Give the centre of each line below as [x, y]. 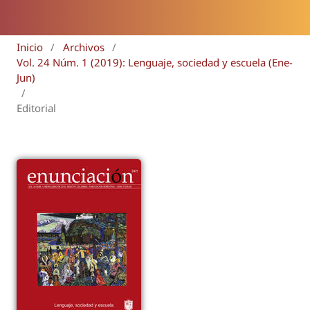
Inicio [30, 47]
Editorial [36, 108]
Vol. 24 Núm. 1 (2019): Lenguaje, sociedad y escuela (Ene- [155, 62]
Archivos [83, 47]
